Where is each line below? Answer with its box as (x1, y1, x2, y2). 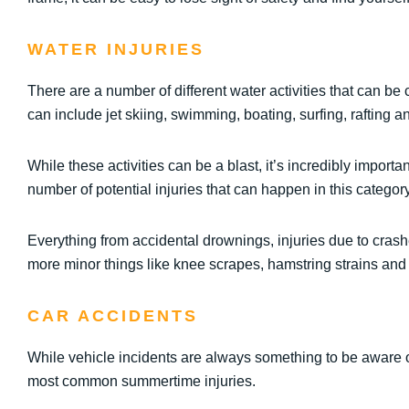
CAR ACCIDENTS (27, 307, 198, 325)
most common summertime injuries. (27, 373, 256, 389)
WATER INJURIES (27, 40, 204, 58)
